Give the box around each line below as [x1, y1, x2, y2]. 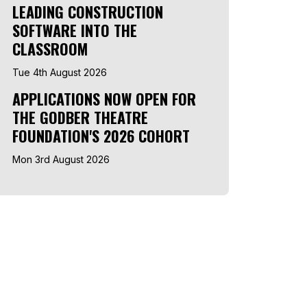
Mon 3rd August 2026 [12, 153, 110, 165]
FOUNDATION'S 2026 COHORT [12, 125, 190, 147]
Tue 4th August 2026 [12, 66, 107, 78]
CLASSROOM [12, 38, 88, 60]
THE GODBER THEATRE [12, 106, 148, 128]
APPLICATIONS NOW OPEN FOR [12, 88, 196, 110]
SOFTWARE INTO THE [12, 19, 137, 41]
